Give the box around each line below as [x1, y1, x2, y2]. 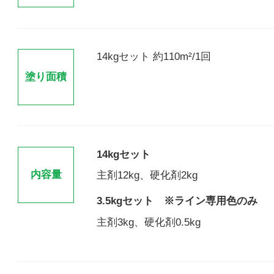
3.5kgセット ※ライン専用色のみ [96, 195, 257, 207]
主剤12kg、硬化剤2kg [96, 169, 198, 181]
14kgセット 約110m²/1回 [96, 50, 211, 62]
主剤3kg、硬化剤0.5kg [96, 216, 201, 228]
